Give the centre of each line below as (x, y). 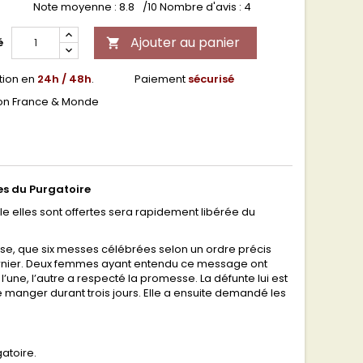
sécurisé (211, 79)
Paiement (161, 79)
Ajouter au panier (185, 42)
